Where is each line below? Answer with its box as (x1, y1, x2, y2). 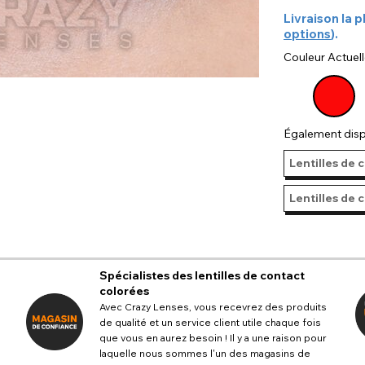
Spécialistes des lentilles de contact (99, 267, 305, 283)
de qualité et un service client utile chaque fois (99, 315, 321, 328)
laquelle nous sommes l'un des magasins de (99, 346, 310, 359)
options (284, 25, 331, 42)
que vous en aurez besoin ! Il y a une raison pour (99, 331, 327, 344)
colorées (99, 283, 149, 298)
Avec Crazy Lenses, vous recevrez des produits (99, 300, 327, 313)
